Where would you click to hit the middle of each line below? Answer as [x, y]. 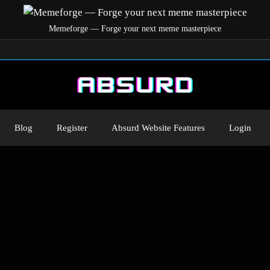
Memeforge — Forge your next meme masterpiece [135, 28]
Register [72, 127]
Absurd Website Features [158, 127]
